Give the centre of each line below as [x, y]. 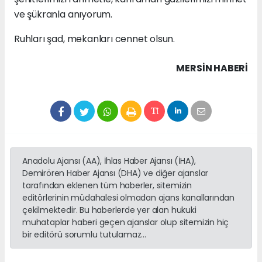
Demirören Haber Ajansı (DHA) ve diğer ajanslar [116, 173]
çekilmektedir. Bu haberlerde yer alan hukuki [109, 210]
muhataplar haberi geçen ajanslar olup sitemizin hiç [126, 223]
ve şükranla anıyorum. [63, 15]
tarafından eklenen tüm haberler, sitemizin [107, 186]
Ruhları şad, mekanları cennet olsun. [95, 39]
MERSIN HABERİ [212, 68]
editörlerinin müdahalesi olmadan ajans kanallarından [129, 198]
